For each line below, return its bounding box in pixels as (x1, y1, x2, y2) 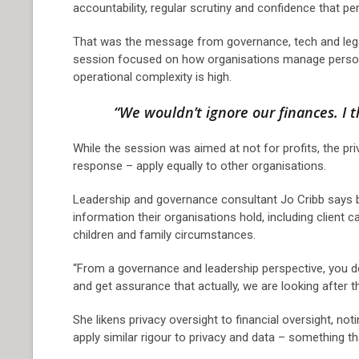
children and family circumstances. (73, 228, 256, 242)
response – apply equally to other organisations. (73, 159, 327, 173)
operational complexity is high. (73, 70, 232, 84)
